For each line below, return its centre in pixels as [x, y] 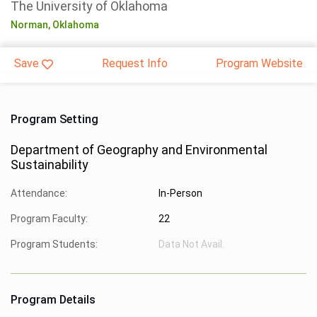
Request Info [134, 63]
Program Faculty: [49, 218]
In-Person [180, 193]
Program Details [53, 299]
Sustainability [50, 164]
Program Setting [54, 119]
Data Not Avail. [191, 244]
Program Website [259, 63]
